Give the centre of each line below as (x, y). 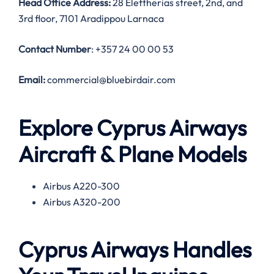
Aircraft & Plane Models (132, 154)
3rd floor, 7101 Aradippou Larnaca (91, 19)
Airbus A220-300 (81, 186)
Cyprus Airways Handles (135, 249)
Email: (32, 80)
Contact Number (55, 49)
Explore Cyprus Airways (132, 127)
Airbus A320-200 (82, 202)
